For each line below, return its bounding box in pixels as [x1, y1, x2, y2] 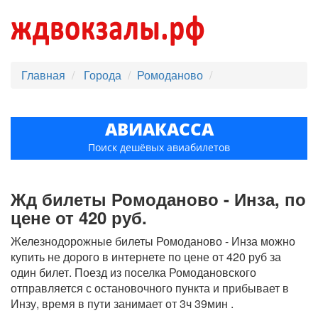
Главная [21, 67, 65, 83]
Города [84, 67, 124, 83]
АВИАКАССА [104, 117, 214, 141]
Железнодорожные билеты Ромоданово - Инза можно [11, 233, 295, 249]
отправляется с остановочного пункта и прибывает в [11, 280, 289, 296]
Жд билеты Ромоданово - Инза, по [11, 187, 306, 211]
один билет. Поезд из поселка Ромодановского [11, 264, 256, 280]
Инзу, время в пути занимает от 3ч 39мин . [11, 295, 234, 312]
